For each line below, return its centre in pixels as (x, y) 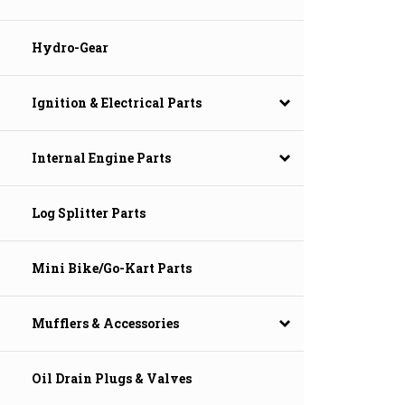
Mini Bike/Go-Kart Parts (112, 268)
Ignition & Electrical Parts (117, 103)
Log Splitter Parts (89, 213)
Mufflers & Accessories (105, 324)
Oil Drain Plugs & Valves (112, 379)
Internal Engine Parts (101, 158)
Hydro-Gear (70, 48)
